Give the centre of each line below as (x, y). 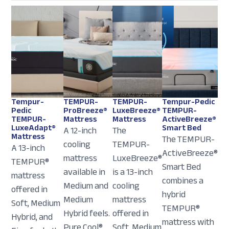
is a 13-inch (132, 172)
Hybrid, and (32, 217)
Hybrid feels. (87, 213)
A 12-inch (80, 131)
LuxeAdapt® (34, 128)
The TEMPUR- (188, 139)
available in (85, 172)
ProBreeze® (86, 111)
